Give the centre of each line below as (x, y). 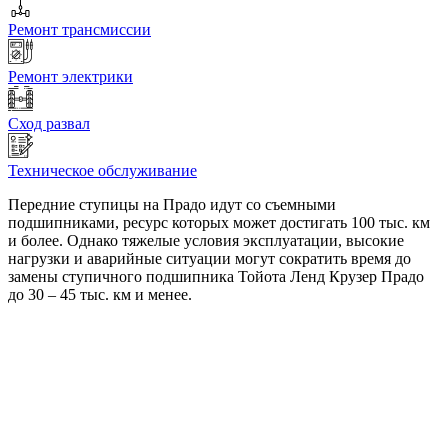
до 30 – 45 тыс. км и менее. (100, 295)
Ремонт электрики (70, 77)
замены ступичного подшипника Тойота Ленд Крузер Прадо (216, 277)
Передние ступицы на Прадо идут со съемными (172, 205)
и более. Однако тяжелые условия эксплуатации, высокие (206, 241)
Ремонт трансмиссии (79, 30)
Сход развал (49, 124)
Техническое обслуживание (102, 171)
